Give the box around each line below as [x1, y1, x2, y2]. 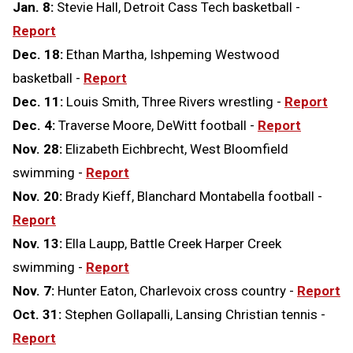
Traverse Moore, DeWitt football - [58, 117, 255, 134]
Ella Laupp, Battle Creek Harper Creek [65, 236, 281, 252]
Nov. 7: [13, 283, 58, 299]
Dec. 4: [13, 117, 58, 134]
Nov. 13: [13, 236, 65, 252]
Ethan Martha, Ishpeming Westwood [66, 46, 280, 63]
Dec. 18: [13, 46, 66, 63]
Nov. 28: [13, 141, 65, 158]
